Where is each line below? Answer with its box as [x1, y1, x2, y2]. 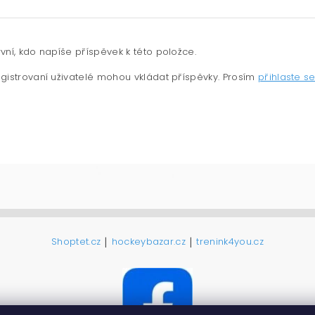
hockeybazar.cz [111, 234, 186, 248]
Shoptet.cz [51, 234, 101, 248]
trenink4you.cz [196, 234, 264, 248]
